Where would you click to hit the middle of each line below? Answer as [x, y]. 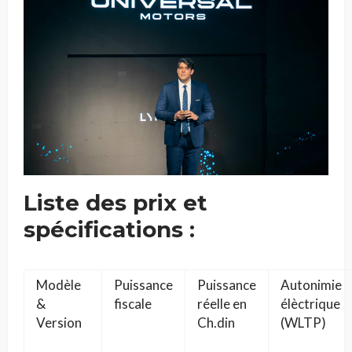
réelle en [222, 304]
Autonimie [311, 285]
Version [59, 323]
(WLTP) [303, 323]
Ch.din [216, 323]
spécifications [103, 230]
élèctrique [310, 304]
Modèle [59, 285]
